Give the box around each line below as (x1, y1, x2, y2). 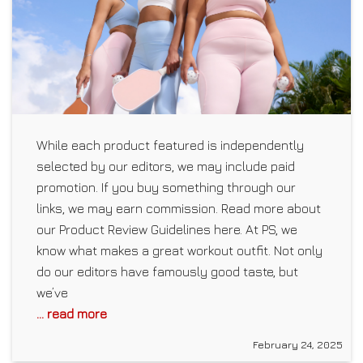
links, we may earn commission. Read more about (36, 200, 321, 216)
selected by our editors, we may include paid (36, 158, 295, 173)
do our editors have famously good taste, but (36, 263, 298, 279)
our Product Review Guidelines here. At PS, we (36, 221, 297, 237)
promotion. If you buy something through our (36, 179, 296, 194)
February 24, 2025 (253, 337, 343, 351)
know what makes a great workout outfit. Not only (36, 242, 322, 258)
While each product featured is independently (36, 137, 304, 152)
